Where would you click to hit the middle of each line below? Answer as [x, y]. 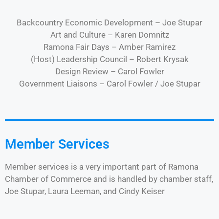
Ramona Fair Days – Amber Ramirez [109, 47]
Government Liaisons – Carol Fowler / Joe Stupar [109, 83]
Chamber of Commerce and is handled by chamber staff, [109, 179]
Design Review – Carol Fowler [109, 71]
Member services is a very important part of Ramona [102, 167]
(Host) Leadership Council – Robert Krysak [109, 59]
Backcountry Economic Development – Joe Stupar [109, 22]
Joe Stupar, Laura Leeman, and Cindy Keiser [85, 191]
